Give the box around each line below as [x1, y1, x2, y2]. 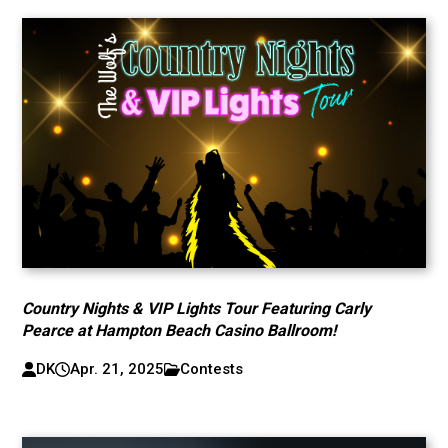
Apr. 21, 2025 [69, 360, 164, 378]
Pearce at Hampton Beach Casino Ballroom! [22, 321, 337, 340]
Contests [180, 360, 244, 378]
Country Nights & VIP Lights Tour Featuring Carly [22, 299, 372, 318]
